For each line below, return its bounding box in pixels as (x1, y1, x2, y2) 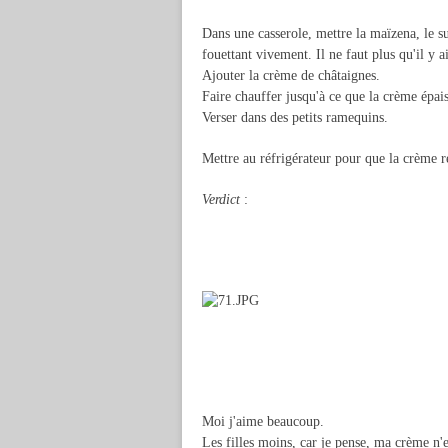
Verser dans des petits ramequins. (202, 110, 388, 125)
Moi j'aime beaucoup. (202, 414, 324, 429)
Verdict (202, 192, 240, 207)
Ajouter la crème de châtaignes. (202, 68, 380, 83)
